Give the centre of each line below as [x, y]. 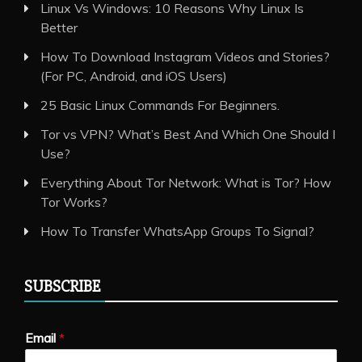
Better [59, 27]
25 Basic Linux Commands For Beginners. [160, 105]
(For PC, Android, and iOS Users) [134, 76]
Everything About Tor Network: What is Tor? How [186, 182]
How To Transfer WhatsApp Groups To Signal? [177, 231]
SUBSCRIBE [62, 286]
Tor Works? [74, 202]
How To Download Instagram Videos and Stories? [185, 56]
